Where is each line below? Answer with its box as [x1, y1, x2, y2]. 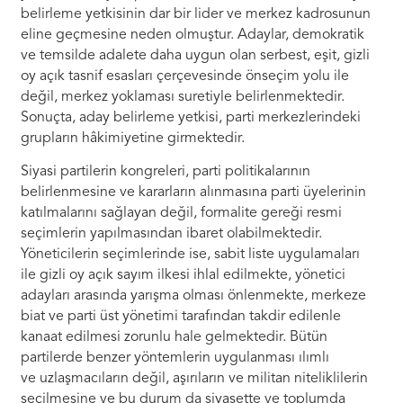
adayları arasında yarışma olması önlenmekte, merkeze [21, 288, 367, 303]
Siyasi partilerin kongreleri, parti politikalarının [21, 164, 311, 179]
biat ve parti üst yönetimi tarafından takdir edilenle [21, 309, 342, 324]
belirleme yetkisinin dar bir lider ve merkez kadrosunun [21, 6, 372, 22]
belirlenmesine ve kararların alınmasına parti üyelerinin [21, 184, 367, 200]
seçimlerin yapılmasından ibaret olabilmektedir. [21, 226, 323, 241]
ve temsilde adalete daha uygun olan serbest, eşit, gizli [21, 48, 371, 63]
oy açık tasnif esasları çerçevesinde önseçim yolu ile [21, 68, 350, 84]
